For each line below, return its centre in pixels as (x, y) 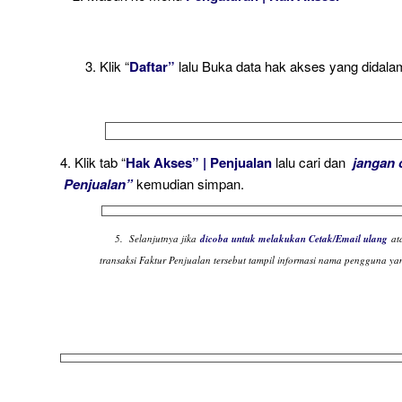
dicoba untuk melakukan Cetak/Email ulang (295, 239)
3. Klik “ (95, 66)
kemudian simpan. (190, 183)
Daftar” (154, 67)
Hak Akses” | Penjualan (201, 162)
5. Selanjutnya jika (143, 239)
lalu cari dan (314, 162)
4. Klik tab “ (93, 162)
